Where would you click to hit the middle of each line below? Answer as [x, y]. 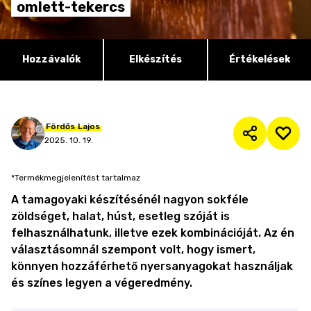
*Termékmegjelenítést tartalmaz [76, 178]
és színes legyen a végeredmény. [102, 283]
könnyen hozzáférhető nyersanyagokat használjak [152, 266]
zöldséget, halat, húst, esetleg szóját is [120, 216]
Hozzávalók [51, 59]
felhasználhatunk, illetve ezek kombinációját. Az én [153, 233]
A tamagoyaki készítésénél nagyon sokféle [130, 200]
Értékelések [260, 59]
